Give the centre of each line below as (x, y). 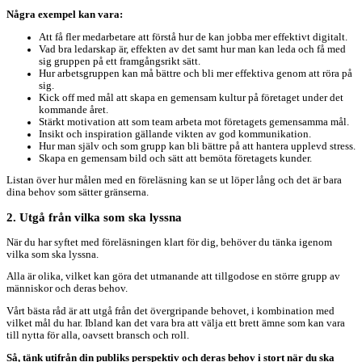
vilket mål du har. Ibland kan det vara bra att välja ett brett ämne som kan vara (176, 324)
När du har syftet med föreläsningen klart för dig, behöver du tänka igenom (169, 242)
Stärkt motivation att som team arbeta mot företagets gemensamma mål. (194, 122)
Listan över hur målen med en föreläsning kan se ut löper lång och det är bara (174, 181)
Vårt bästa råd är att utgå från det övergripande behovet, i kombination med (170, 311)
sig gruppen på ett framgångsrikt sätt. (120, 61)
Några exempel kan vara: (65, 15)
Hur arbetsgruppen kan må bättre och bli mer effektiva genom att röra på (196, 73)
